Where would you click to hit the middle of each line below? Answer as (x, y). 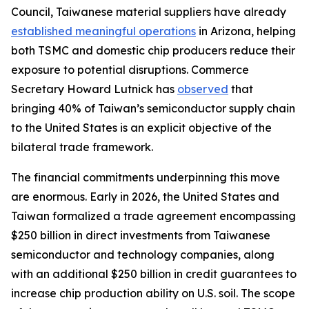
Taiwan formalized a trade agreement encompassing (153, 216)
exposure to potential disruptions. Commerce (130, 69)
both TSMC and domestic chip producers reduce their (153, 50)
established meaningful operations (103, 31)
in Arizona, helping (246, 31)
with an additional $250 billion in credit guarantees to (154, 273)
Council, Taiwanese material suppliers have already (149, 11)
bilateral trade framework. (82, 147)
